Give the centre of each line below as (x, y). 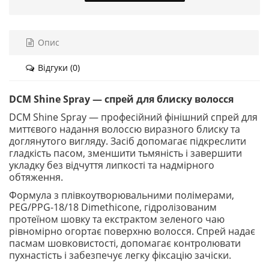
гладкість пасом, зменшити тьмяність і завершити (125, 153)
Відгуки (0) (58, 68)
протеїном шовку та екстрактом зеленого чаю (117, 219)
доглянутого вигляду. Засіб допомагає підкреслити (128, 141)
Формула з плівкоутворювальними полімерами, (122, 195)
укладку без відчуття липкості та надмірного (112, 165)
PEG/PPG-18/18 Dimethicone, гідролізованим (113, 207)
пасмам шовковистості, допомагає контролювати (125, 243)
